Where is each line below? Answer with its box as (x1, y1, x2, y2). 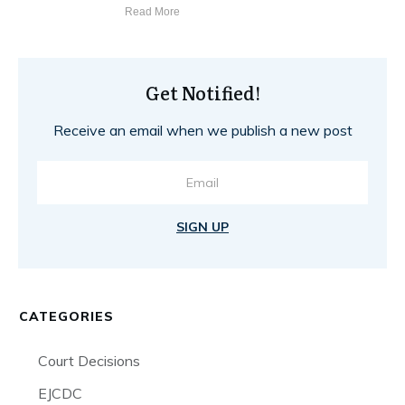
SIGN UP (176, 219, 229, 236)
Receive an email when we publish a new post (52, 121, 353, 140)
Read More (125, 5, 181, 19)
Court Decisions (38, 352, 140, 371)
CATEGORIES (19, 308, 114, 325)
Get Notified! (145, 79, 260, 107)
